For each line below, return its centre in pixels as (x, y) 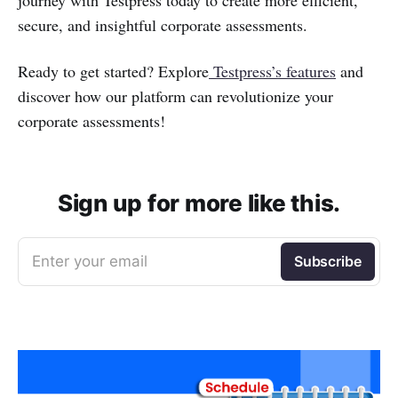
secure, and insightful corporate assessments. (163, 25)
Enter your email (90, 261)
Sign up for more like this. (199, 203)
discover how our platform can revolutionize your (175, 96)
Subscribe (327, 261)
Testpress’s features (272, 71)
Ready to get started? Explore (113, 71)
